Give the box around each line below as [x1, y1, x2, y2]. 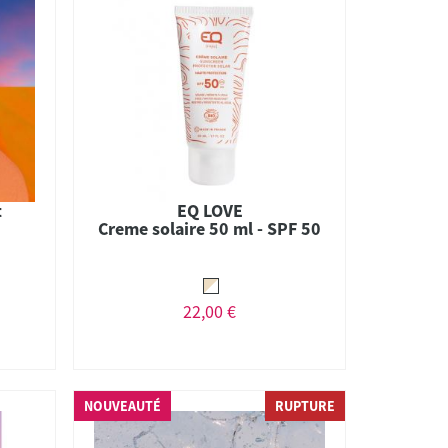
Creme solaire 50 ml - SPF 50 [98, 216, 322, 240]
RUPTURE [274, 397, 335, 415]
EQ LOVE [176, 198, 243, 222]
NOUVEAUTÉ [84, 397, 162, 415]
